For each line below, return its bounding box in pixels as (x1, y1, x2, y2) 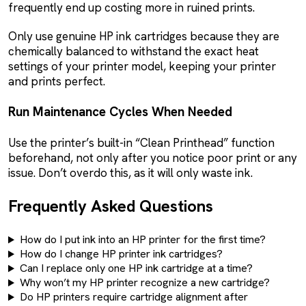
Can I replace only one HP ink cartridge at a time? (19, 261, 253, 276)
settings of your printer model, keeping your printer (8, 59, 276, 74)
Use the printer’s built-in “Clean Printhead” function (8, 135, 275, 151)
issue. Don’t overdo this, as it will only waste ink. (8, 165, 253, 181)
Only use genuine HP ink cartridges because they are (8, 29, 279, 44)
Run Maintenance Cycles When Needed (8, 103, 232, 121)
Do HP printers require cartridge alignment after (19, 290, 248, 305)
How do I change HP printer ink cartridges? (19, 247, 223, 262)
